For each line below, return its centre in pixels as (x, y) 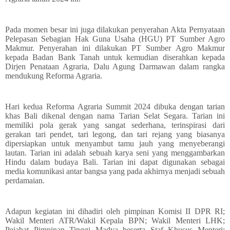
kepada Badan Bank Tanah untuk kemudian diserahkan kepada (115, 57)
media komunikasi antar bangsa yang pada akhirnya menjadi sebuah (115, 171)
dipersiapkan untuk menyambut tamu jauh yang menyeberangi (115, 143)
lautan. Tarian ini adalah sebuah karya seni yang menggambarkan (115, 153)
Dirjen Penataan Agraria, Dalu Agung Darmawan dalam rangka (115, 66)
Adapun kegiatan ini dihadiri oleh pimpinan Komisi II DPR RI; (115, 211)
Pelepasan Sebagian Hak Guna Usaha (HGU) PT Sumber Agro (115, 39)
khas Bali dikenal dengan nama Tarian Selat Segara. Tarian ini (115, 116)
